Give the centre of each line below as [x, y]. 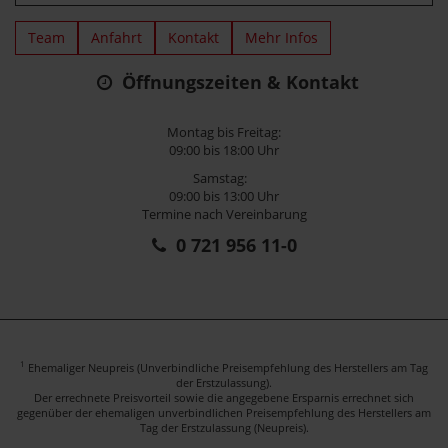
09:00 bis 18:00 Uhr [224, 149]
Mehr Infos [281, 37]
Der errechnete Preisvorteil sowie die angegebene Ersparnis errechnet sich [224, 397]
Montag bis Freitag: [224, 131]
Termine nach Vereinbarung [224, 213]
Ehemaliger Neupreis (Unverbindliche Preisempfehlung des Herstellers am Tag [226, 367]
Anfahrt [116, 37]
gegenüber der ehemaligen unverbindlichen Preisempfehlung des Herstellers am [224, 412]
